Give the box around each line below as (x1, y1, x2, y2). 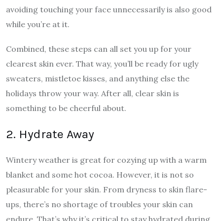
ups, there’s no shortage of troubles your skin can (6, 199, 193, 209)
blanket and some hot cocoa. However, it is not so (6, 169, 194, 180)
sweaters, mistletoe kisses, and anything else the (6, 73, 189, 83)
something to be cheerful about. (6, 103, 126, 113)
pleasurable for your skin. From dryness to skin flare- (6, 184, 207, 194)
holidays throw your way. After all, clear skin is (6, 88, 179, 98)
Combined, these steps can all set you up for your (6, 43, 191, 54)
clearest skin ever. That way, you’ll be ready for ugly (6, 58, 198, 69)
